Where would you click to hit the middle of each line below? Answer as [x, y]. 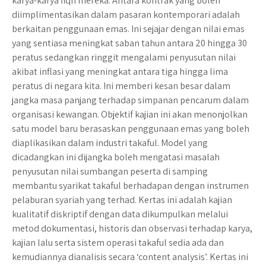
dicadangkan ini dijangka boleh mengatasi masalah [116, 157]
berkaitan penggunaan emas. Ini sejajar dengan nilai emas [128, 29]
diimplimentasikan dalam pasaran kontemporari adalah [126, 15]
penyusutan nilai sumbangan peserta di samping [110, 171]
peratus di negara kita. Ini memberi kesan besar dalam [121, 86]
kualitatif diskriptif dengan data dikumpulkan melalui [120, 214]
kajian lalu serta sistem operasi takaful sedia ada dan [118, 243]
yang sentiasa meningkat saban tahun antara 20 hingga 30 [130, 43]
